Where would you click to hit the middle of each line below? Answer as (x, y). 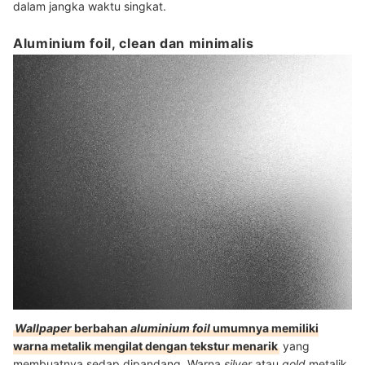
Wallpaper (43, 328)
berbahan (100, 328)
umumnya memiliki (264, 328)
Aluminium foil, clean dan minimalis (134, 44)
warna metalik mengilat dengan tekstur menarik (145, 345)
